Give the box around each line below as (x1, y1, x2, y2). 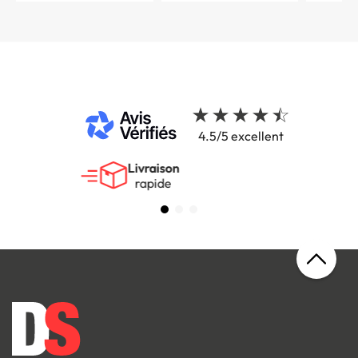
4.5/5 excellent (197, 128, 284, 145)
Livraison (176, 160, 229, 177)
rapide (184, 175, 221, 192)
